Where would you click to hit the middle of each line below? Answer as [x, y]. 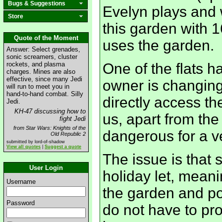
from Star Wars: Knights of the [50, 128]
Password [21, 203]
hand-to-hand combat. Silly [45, 94]
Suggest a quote [63, 147]
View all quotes [24, 147]
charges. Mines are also [41, 72]
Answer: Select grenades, [43, 49]
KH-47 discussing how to [50, 111]
